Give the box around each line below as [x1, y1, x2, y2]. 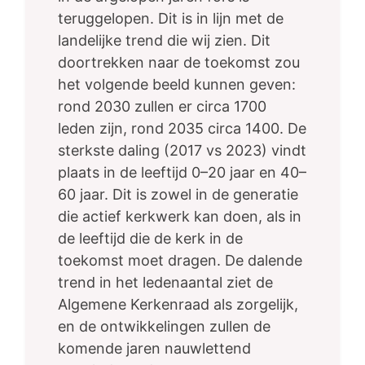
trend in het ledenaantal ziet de [58, 274, 273, 292]
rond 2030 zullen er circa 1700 [58, 98, 266, 116]
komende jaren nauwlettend [58, 340, 251, 358]
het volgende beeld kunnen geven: [58, 76, 296, 94]
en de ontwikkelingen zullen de [58, 318, 270, 336]
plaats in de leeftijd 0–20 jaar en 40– [58, 164, 306, 182]
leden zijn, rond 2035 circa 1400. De [58, 120, 306, 138]
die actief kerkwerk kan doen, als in [58, 208, 301, 226]
